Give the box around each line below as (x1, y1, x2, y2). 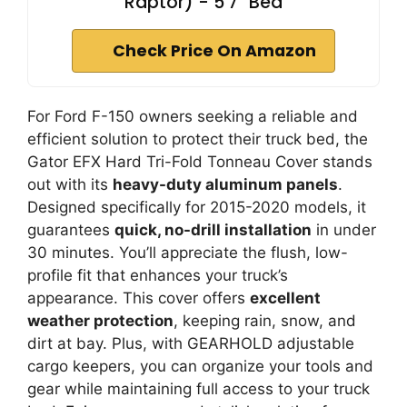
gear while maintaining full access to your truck (27, 379, 370, 398)
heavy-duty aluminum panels (113, 174, 338, 194)
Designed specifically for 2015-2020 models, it (27, 197, 366, 216)
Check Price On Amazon (113, 39, 316, 62)
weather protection (27, 311, 174, 330)
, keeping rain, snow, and (174, 311, 356, 330)
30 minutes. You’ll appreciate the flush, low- (27, 243, 348, 262)
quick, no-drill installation (114, 220, 312, 239)
